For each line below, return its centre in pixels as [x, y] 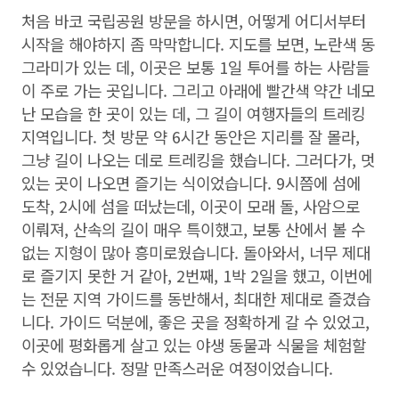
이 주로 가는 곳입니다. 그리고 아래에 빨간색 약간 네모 [198, 90]
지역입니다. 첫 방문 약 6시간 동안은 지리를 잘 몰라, [191, 136]
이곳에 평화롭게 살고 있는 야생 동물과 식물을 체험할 [194, 345]
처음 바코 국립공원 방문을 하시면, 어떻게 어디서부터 [194, 20]
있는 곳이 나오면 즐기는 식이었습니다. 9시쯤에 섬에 [191, 183]
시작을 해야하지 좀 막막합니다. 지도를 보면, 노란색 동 [198, 44]
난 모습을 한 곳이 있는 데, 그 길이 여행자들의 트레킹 [193, 113]
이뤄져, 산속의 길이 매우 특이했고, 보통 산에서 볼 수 [193, 229]
